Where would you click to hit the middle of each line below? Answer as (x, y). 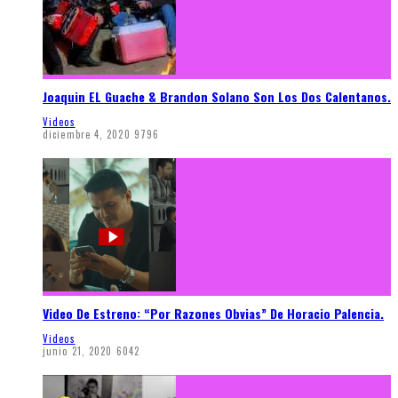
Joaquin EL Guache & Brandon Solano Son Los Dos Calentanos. (217, 97)
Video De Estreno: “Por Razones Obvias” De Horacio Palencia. (213, 314)
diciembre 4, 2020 (87, 134)
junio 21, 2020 (78, 351)
